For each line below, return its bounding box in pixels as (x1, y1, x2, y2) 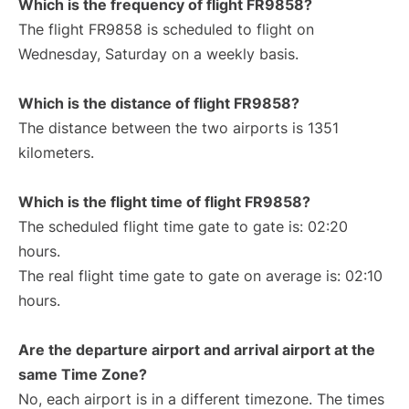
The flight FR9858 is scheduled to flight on (18, 20, 314, 38)
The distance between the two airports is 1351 (18, 119, 339, 137)
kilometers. (18, 143, 94, 162)
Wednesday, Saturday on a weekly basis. (18, 45, 299, 63)
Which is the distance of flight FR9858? (18, 94, 299, 112)
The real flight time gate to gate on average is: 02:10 (18, 267, 383, 285)
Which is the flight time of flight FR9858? (18, 193, 310, 211)
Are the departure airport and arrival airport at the (18, 341, 375, 359)
